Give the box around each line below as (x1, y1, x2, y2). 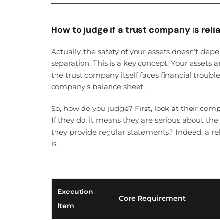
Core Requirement (119, 194, 186, 203)
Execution (57, 187, 93, 196)
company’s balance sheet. (51, 82, 145, 92)
